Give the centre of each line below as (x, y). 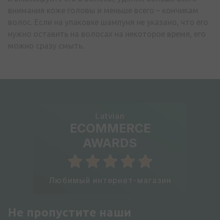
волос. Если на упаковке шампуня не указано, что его (108, 22)
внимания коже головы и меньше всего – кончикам (103, 11)
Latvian (110, 116)
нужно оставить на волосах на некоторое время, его (107, 34)
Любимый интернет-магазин (110, 180)
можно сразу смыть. (46, 46)
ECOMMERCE (110, 128)
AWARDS (110, 143)
